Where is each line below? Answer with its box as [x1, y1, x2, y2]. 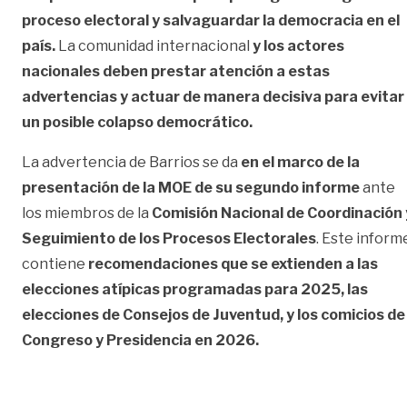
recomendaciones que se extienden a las [85, 254, 378, 273]
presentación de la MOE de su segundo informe [22, 178, 360, 196]
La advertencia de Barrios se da [22, 153, 238, 171]
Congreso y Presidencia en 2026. [22, 331, 262, 349]
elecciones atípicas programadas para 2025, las [22, 280, 368, 298]
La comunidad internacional [55, 36, 250, 55]
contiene [22, 254, 85, 273]
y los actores [250, 36, 344, 55]
